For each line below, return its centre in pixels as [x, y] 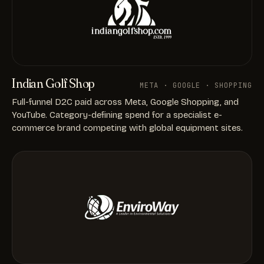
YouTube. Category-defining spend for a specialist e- [117, 115]
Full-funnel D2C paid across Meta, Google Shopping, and [125, 102]
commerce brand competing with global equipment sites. [127, 128]
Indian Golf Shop [53, 83]
